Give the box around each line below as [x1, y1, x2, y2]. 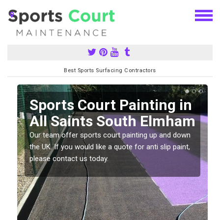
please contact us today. [29, 154, 109, 163]
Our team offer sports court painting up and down [29, 130, 191, 139]
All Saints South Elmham [29, 112, 195, 130]
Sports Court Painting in [29, 96, 192, 113]
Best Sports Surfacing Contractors [64, 67, 156, 74]
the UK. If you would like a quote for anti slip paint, [29, 142, 190, 151]
